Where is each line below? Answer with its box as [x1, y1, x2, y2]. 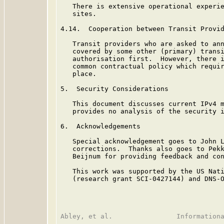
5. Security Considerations [60, 85, 168, 92]
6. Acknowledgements [60, 122, 140, 130]
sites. [60, 10, 96, 17]
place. [60, 70, 96, 77]
